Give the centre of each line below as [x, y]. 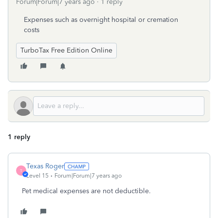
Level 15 [37, 176]
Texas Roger [45, 166]
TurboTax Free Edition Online [66, 50]
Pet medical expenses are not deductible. [86, 191]
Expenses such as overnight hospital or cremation [101, 20]
